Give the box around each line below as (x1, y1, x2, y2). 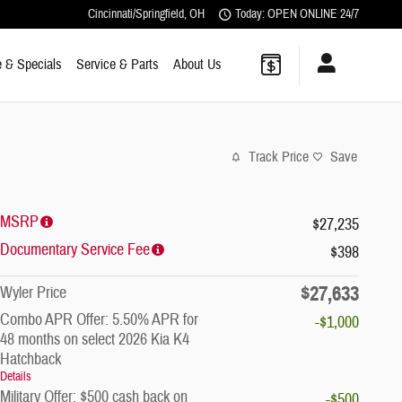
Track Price (249, 148, 309, 167)
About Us (173, 55, 222, 74)
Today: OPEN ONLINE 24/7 (235, 6, 359, 22)
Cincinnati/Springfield (88, 6, 184, 22)
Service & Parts (76, 55, 159, 74)
